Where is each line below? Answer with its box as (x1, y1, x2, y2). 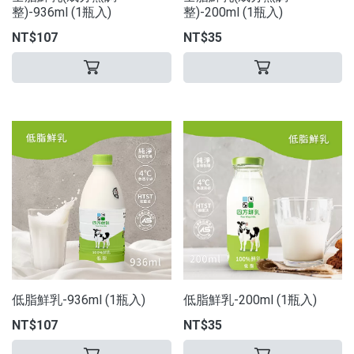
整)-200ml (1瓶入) (183, 4, 283, 20)
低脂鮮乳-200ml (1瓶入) (183, 292, 317, 307)
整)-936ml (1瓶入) (12, 4, 111, 20)
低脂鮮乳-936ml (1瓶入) (12, 292, 145, 307)
